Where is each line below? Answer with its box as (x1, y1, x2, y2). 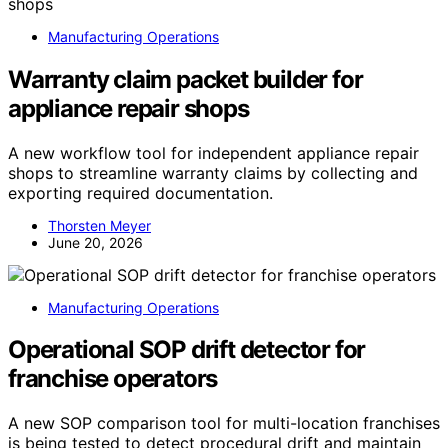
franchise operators (8, 364, 218, 394)
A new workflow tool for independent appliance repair (8, 142, 419, 163)
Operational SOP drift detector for (8, 335, 366, 365)
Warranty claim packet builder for (8, 64, 363, 94)
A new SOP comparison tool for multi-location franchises (8, 413, 440, 434)
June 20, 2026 (48, 233, 143, 251)
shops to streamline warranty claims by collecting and (8, 162, 418, 183)
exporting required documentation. (8, 182, 273, 203)
